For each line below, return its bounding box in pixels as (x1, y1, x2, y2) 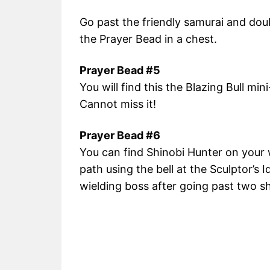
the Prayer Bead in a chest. (80, 33, 217, 46)
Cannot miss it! (80, 98, 156, 111)
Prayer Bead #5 (80, 64, 160, 77)
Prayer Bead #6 (80, 129, 160, 142)
